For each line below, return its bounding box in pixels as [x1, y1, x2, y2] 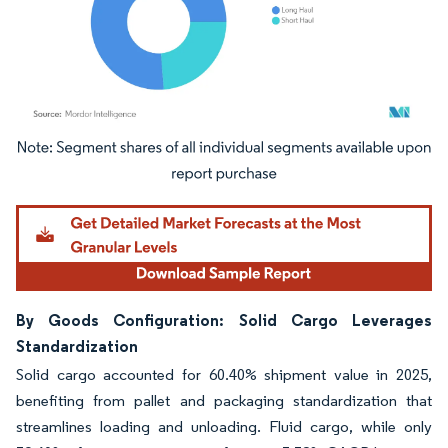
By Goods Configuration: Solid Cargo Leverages [16, 310, 432, 331]
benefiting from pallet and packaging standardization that [16, 391, 432, 411]
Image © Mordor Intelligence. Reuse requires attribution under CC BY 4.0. [25, 143, 399, 159]
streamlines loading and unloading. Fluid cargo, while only [16, 417, 432, 437]
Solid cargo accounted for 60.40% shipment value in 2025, [16, 365, 432, 385]
